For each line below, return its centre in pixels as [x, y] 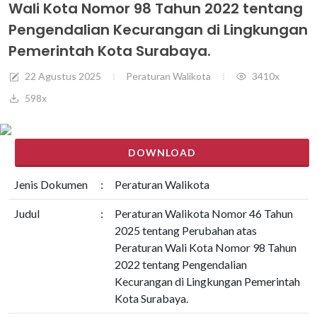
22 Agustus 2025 [62, 76]
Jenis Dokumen [51, 184]
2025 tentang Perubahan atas [186, 230]
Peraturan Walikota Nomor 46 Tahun [204, 213]
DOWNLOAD [162, 152]
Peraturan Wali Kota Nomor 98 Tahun [206, 247]
